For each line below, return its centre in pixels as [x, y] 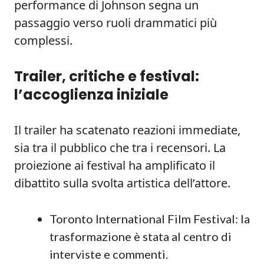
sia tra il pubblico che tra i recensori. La [120, 148]
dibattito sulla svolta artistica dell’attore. [122, 183]
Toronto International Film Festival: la [150, 219]
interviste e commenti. [109, 254]
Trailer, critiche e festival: [107, 76]
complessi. [43, 40]
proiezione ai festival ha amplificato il [115, 165]
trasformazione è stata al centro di [141, 236]
